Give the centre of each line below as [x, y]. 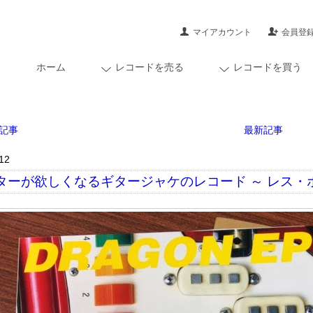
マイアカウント [223, 32]
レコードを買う [268, 67]
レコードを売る [150, 67]
